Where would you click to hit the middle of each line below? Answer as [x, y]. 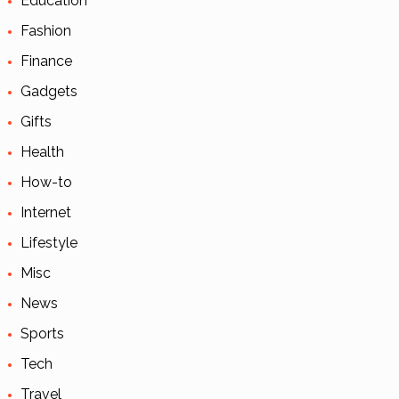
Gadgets [49, 91]
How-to [46, 182]
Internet [45, 212]
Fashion [45, 30]
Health [42, 151]
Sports [42, 333]
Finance [46, 61]
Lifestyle [49, 242]
